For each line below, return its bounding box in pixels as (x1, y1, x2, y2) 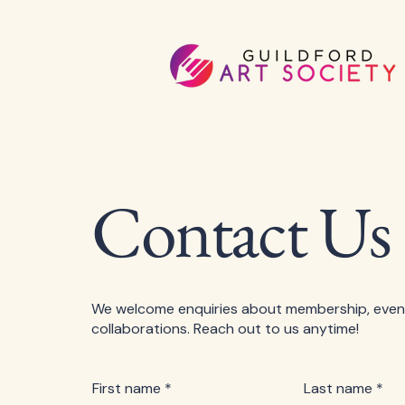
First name (92, 379, 161, 398)
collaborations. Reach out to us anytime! (91, 319, 359, 338)
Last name (304, 379, 373, 398)
